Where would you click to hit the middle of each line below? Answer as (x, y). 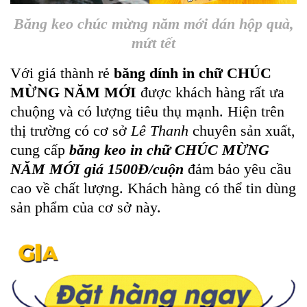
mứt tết (153, 43)
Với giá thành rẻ (62, 73)
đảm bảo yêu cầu (237, 169)
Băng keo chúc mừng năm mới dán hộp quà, (153, 24)
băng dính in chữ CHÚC (193, 73)
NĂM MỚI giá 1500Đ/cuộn (97, 169)
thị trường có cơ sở (71, 131)
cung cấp (40, 150)
